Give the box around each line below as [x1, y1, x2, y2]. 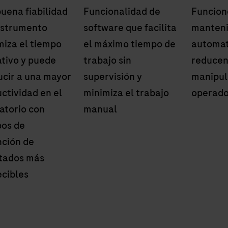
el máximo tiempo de [83, 37, 176, 51]
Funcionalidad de [83, 4, 160, 18]
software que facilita [83, 20, 177, 35]
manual [83, 102, 117, 116]
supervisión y [83, 69, 142, 83]
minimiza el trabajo [83, 85, 169, 100]
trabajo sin [83, 53, 131, 67]
